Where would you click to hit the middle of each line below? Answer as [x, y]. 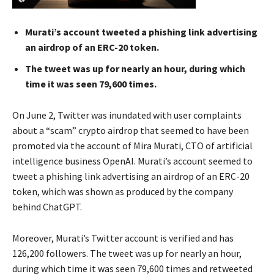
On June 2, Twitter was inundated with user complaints [127, 115]
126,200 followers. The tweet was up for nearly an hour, [127, 254]
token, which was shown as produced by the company [123, 192]
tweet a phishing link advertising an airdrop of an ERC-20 [131, 176]
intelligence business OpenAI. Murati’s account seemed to [132, 161]
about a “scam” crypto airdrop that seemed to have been [131, 131]
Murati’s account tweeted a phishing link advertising [141, 32]
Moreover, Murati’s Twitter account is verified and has [123, 238]
